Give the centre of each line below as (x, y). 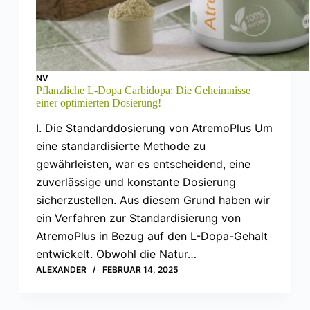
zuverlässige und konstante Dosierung (136, 182)
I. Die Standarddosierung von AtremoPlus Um (154, 128)
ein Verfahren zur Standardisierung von (138, 218)
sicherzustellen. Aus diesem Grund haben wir (153, 200)
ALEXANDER (61, 270)
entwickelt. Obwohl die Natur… (116, 254)
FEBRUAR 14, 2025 (140, 270)
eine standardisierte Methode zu (120, 146)
